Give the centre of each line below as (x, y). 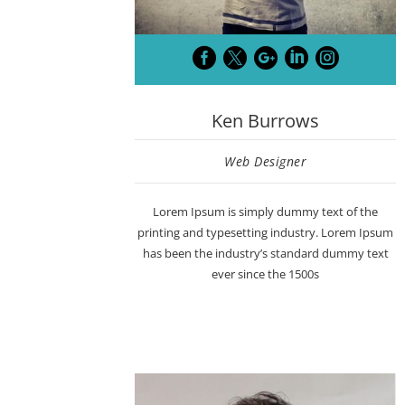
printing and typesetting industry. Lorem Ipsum (266, 233)
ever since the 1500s (266, 274)
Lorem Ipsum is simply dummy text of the (266, 212)
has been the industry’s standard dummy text (265, 254)
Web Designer (266, 162)
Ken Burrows (266, 121)
